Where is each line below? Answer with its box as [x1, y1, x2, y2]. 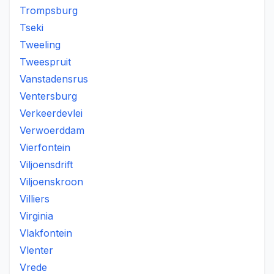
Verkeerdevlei [20, 107, 83, 119]
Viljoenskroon [20, 176, 83, 188]
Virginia [20, 210, 53, 222]
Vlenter [20, 244, 53, 256]
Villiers [20, 193, 50, 205]
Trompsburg [20, 4, 78, 17]
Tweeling [20, 39, 61, 51]
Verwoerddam [20, 124, 84, 136]
